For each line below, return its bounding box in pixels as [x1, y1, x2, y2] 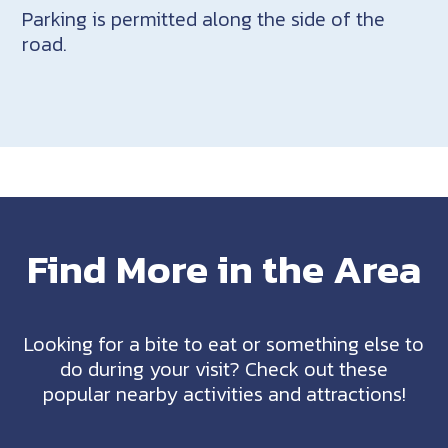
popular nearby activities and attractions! [42, 378, 406, 409]
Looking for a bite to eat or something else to [24, 328, 424, 359]
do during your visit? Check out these [60, 353, 388, 384]
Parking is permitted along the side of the [22, 3, 386, 34]
